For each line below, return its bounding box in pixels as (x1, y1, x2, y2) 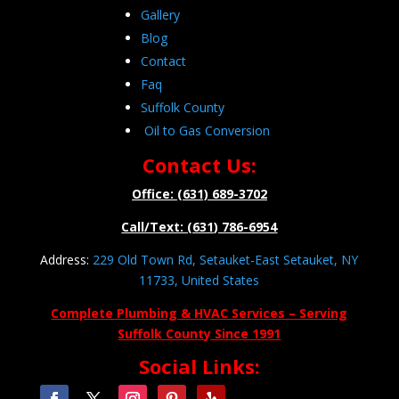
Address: (40, 251, 94, 269)
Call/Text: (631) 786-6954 (121, 218, 278, 236)
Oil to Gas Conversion (144, 122, 271, 140)
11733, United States (139, 272, 260, 289)
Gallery (141, 6, 181, 24)
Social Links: (138, 353, 260, 380)
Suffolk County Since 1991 (118, 325, 281, 343)
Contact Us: (142, 151, 256, 179)
